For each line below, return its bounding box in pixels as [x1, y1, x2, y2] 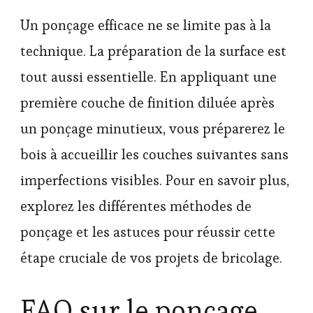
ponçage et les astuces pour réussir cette [20, 222, 275, 241]
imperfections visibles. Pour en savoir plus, [20, 170, 289, 189]
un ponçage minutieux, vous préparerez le [20, 119, 285, 138]
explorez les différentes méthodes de [20, 196, 252, 215]
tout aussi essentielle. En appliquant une [20, 67, 277, 86]
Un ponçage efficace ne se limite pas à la [20, 15, 271, 34]
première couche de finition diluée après [20, 93, 275, 112]
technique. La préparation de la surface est [20, 41, 286, 60]
